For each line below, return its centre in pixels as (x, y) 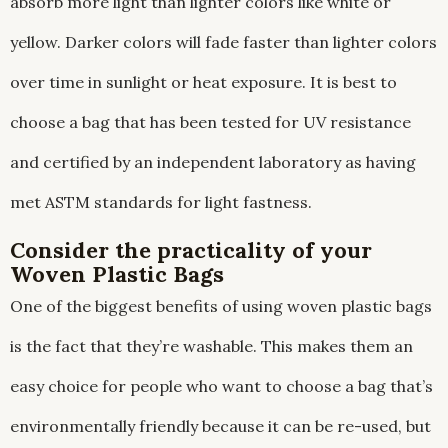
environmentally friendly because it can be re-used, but (220, 426)
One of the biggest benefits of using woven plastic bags (221, 306)
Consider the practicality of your (191, 250)
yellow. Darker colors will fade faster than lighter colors (223, 42)
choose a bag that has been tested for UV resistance (210, 122)
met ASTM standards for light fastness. (161, 202)
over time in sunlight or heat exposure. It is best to (203, 82)
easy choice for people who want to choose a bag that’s (221, 386)
